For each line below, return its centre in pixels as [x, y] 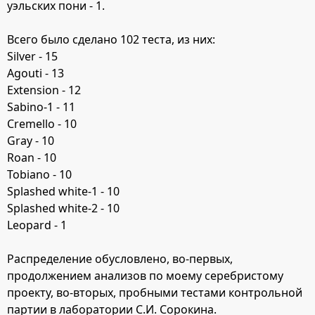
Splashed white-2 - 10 [63, 208]
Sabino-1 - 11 [41, 107]
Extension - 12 [44, 90]
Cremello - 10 [42, 123]
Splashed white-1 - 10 [63, 191]
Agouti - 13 [36, 73]
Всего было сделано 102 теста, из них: [111, 39]
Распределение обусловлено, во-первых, [120, 258]
